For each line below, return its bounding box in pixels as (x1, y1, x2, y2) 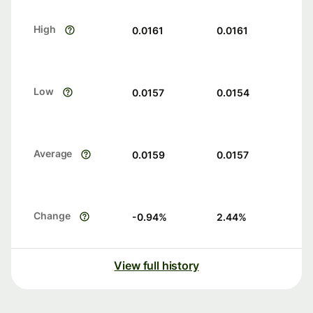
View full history (114, 259, 199, 273)
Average (34, 147, 73, 160)
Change (34, 210, 71, 222)
